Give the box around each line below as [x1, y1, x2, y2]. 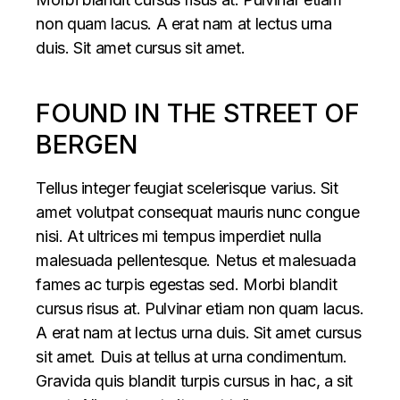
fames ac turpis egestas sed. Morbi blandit [36, 275, 337, 295]
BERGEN [36, 129, 138, 161]
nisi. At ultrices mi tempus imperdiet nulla [36, 227, 321, 246]
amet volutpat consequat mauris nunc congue [36, 203, 360, 222]
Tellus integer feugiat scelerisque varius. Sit [36, 179, 338, 198]
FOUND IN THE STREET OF [36, 97, 360, 129]
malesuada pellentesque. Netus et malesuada [36, 251, 356, 271]
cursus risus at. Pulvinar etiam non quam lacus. [36, 299, 364, 319]
